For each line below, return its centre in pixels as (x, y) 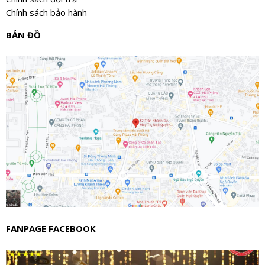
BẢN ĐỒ (23, 35)
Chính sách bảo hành (46, 12)
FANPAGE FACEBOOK (51, 229)
